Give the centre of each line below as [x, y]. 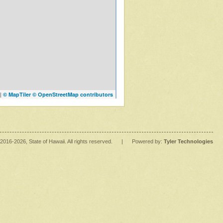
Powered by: [148, 141]
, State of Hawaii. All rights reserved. [70, 141]
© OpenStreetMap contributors [73, 94]
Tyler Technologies [188, 141]
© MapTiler [17, 94]
